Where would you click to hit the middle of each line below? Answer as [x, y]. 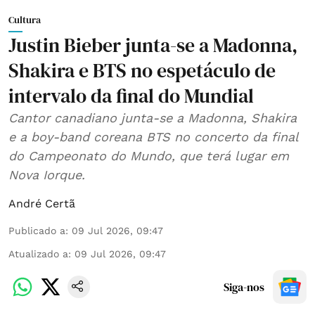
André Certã [42, 203]
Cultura [25, 19]
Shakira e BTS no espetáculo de [142, 70]
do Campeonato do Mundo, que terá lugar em [149, 155]
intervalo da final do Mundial [131, 95]
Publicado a [37, 230]
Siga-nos [244, 287]
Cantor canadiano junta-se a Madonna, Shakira [153, 117]
